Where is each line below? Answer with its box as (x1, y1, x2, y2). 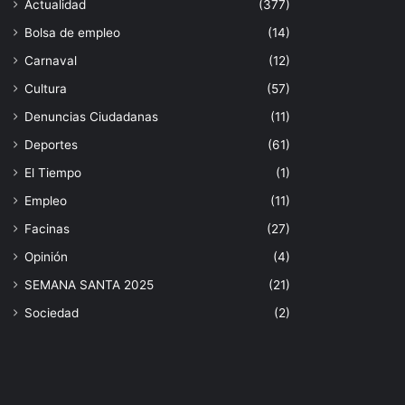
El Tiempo (24, 165, 81, 180)
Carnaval (24, 52, 77, 68)
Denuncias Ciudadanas (24, 108, 158, 124)
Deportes (24, 137, 78, 152)
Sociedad (24, 305, 79, 320)
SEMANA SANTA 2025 (24, 277, 154, 292)
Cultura (24, 80, 67, 96)
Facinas (24, 221, 70, 236)
